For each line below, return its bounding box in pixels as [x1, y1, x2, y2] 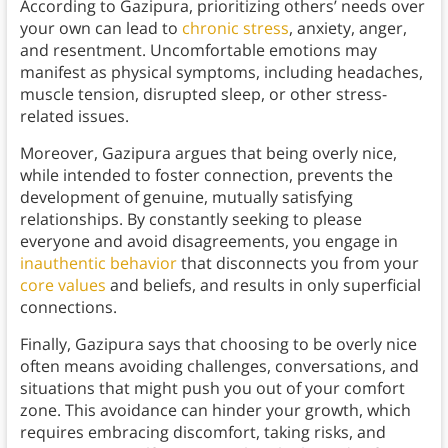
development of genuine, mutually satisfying [19, 186, 353, 209]
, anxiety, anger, [288, 17, 407, 40]
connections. [19, 296, 117, 319]
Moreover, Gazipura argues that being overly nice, [19, 142, 397, 165]
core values [19, 274, 106, 297]
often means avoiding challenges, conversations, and [19, 355, 419, 378]
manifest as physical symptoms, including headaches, [19, 61, 423, 84]
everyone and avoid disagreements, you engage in [19, 230, 398, 253]
